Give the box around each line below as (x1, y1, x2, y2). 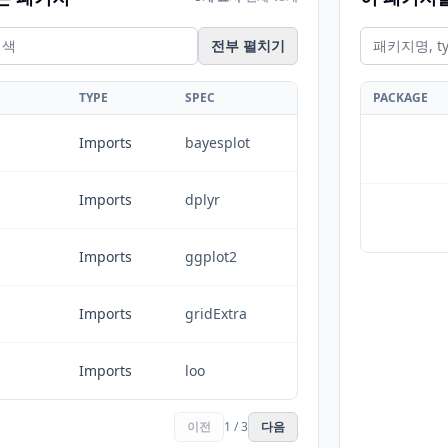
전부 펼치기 (211, 36, 285, 55)
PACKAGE (373, 89, 428, 106)
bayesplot (185, 133, 250, 152)
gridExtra (185, 304, 247, 323)
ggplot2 (185, 247, 237, 266)
